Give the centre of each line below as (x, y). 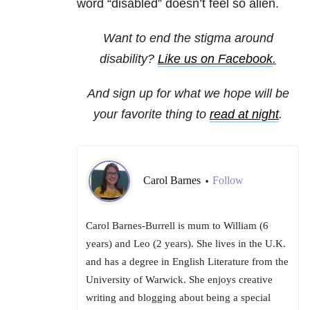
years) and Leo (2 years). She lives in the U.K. (186, 244)
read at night (244, 115)
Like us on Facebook (215, 59)
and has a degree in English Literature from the (187, 262)
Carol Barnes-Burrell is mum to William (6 (177, 226)
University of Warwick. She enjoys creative (179, 280)
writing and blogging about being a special (178, 298)
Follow (228, 181)
